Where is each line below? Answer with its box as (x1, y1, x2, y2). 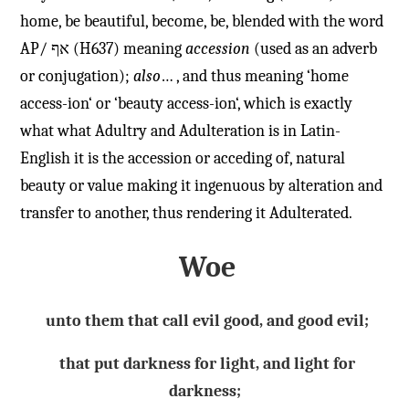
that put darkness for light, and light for (58, 354, 355, 374)
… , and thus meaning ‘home (160, 66, 349, 86)
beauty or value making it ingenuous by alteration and (19, 175, 383, 195)
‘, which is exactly (235, 93, 352, 113)
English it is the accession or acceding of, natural (19, 148, 345, 168)
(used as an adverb (249, 38, 377, 58)
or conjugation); (19, 66, 133, 86)
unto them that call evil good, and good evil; (45, 311, 369, 331)
